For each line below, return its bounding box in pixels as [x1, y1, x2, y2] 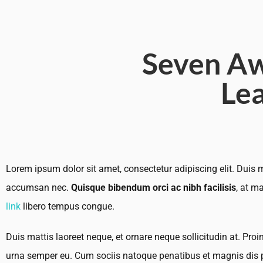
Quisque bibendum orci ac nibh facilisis [71, 182, 236, 194]
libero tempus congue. [21, 201, 114, 213]
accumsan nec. [6, 182, 71, 194]
